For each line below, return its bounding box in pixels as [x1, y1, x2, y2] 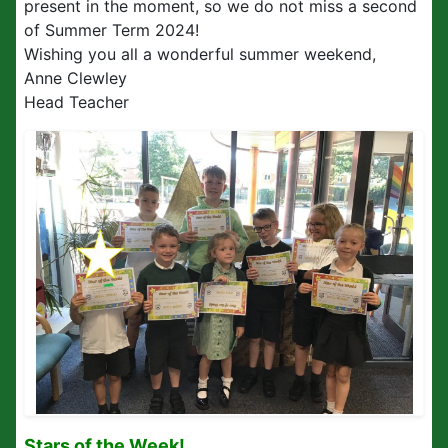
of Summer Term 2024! [24, 20, 204, 40]
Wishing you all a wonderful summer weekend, [24, 44, 376, 64]
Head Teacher [24, 92, 129, 112]
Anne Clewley [24, 68, 127, 88]
